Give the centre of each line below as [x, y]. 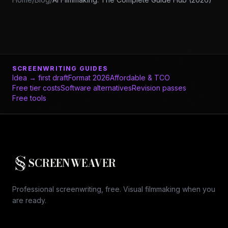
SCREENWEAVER [72, 163]
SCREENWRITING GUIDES [60, 68]
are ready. [29, 200]
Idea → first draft [40, 77]
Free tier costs [36, 88]
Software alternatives [96, 88]
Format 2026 [89, 77]
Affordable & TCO [140, 77]
